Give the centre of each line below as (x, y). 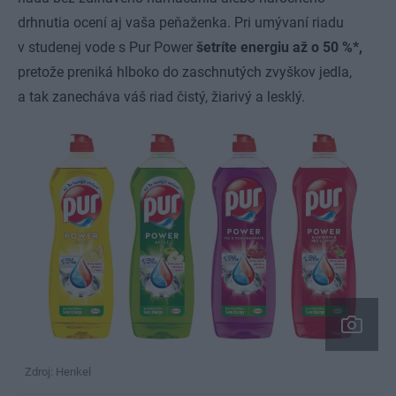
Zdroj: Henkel (58, 371)
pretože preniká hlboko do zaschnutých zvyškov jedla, (185, 72)
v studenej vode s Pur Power (107, 47)
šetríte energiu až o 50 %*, (279, 47)
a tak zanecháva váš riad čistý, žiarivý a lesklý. (161, 97)
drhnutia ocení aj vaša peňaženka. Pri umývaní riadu (181, 23)
